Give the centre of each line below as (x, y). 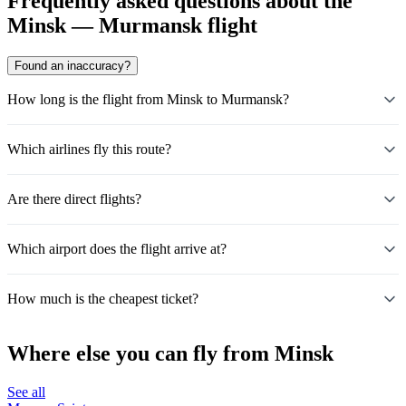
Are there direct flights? (74, 198)
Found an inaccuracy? (72, 65)
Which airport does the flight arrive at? (117, 248)
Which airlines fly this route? (89, 149)
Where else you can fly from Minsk (170, 353)
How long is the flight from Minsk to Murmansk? (148, 99)
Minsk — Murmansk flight (132, 25)
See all (26, 391)
